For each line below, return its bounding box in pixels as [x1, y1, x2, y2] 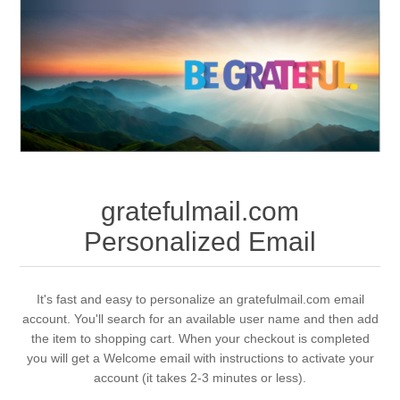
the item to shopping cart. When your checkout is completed [30, 331, 370, 346]
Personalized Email [84, 227, 316, 257]
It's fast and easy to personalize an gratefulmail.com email [36, 292, 364, 307]
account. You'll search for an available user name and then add [21, 312, 379, 327]
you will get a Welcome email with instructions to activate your [26, 351, 374, 366]
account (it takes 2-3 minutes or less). [94, 371, 306, 386]
